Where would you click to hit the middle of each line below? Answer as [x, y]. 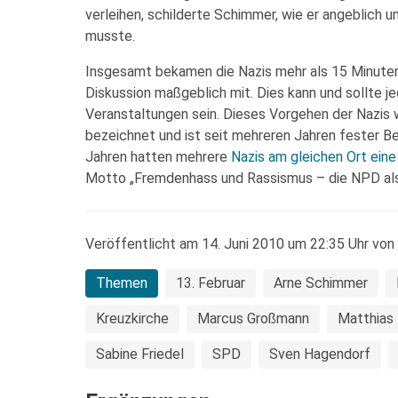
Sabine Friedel [140, 354]
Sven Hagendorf [320, 354]
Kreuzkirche [132, 318]
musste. [110, 36]
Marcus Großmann [253, 318]
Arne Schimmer [321, 283]
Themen [122, 283]
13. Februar [211, 283]
